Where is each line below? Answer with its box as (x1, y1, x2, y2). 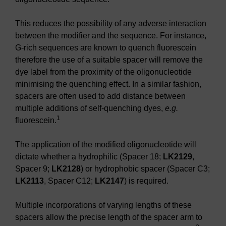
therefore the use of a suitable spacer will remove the (15, 55, 203, 64)
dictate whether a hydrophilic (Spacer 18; (15, 152, 163, 161)
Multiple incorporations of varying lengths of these (15, 200, 192, 209)
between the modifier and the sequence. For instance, (15, 31, 206, 40)
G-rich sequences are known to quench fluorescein (15, 43, 196, 52)
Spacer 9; (15, 164, 51, 173)
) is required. (124, 176, 168, 185)
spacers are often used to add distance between (15, 91, 186, 100)
